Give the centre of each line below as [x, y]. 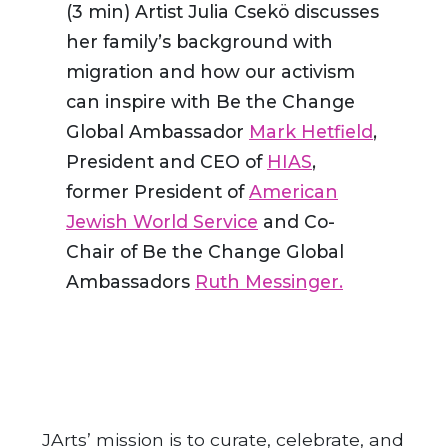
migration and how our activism [210, 72]
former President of [157, 192]
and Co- [296, 222]
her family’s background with [199, 42]
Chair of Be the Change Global [205, 252]
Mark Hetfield [311, 132]
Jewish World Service [162, 222]
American [293, 192]
